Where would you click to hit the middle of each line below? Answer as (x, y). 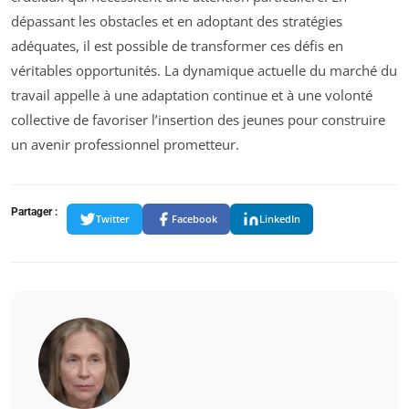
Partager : (34, 211)
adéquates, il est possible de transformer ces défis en (177, 45)
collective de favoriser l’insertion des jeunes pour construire (198, 119)
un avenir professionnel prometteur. (125, 144)
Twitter (113, 219)
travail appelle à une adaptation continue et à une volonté (192, 94)
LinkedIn (280, 219)
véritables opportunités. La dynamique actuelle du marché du (204, 70)
